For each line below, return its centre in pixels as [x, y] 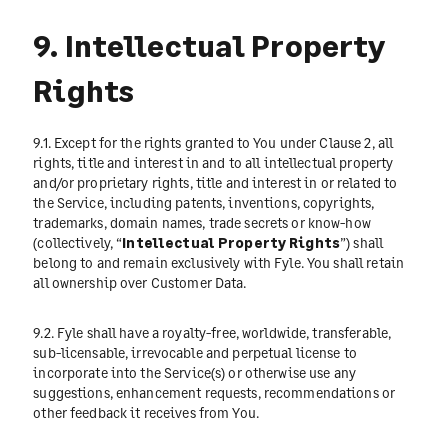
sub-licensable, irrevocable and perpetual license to [195, 353]
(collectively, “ [78, 242]
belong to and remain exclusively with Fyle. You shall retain [219, 262]
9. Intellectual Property [209, 44]
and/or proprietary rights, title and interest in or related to [215, 182]
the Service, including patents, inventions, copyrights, [204, 202]
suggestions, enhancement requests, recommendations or [214, 393]
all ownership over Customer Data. [140, 282]
